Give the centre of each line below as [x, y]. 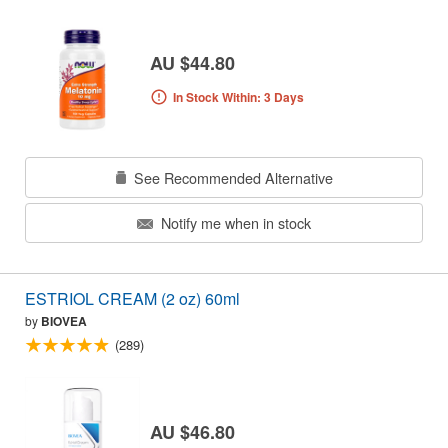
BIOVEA [64, 321]
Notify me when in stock [234, 223]
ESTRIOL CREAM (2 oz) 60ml [132, 299]
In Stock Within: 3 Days [238, 96]
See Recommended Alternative [231, 177]
